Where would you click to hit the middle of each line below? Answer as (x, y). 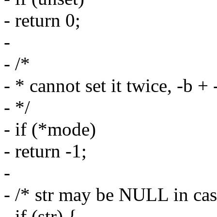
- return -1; (45, 151)
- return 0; (42, 20)
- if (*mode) (50, 129)
